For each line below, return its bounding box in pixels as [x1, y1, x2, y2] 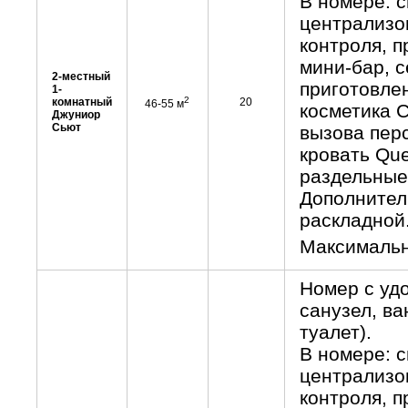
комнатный [51, 96, 112, 108]
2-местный [51, 70, 110, 83]
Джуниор [51, 108, 100, 121]
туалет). [299, 321, 372, 342]
